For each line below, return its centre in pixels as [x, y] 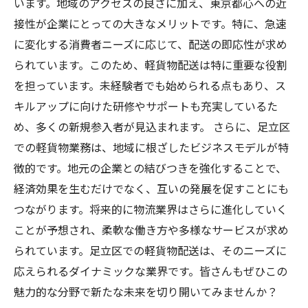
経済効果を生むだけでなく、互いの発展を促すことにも [151, 188]
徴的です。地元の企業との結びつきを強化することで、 [150, 168]
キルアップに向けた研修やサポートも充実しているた [146, 106]
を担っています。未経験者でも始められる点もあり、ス [150, 85]
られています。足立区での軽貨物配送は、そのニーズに [150, 250]
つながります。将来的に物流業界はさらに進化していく [151, 209]
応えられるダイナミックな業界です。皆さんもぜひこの [151, 271]
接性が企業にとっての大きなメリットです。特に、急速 [150, 23]
